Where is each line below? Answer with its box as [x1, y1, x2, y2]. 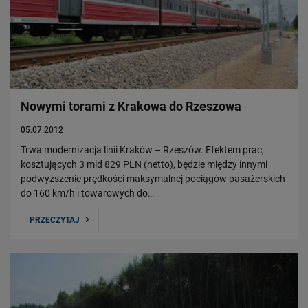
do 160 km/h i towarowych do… [21, 188, 154, 199]
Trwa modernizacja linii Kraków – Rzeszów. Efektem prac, [21, 144, 264, 156]
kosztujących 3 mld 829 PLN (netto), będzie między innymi [21, 159, 269, 170]
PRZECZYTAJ [30, 215, 80, 225]
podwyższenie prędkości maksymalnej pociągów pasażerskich [21, 173, 285, 185]
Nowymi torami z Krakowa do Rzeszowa [21, 99, 241, 114]
